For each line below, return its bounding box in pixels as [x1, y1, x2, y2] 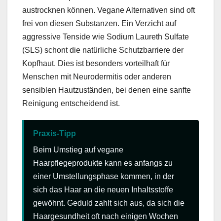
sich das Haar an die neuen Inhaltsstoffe [33, 185, 173, 194]
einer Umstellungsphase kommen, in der [33, 172, 174, 181]
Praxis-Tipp [33, 129, 76, 138]
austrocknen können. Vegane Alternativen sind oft [22, 5, 195, 14]
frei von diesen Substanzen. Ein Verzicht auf [22, 19, 176, 28]
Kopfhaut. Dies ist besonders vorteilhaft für [22, 59, 170, 68]
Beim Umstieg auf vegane [33, 145, 123, 154]
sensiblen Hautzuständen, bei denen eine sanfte [22, 85, 191, 94]
